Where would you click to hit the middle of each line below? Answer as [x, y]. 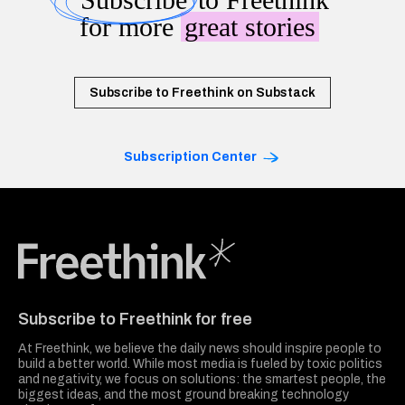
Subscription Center [190, 156]
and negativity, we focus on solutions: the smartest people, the [202, 380]
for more [130, 26]
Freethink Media [60, 284]
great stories [250, 26]
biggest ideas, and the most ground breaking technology [184, 395]
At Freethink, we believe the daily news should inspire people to [200, 349]
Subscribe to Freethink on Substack [202, 92]
